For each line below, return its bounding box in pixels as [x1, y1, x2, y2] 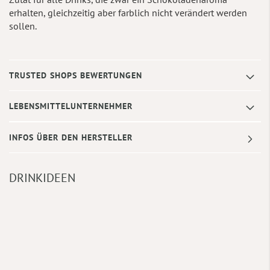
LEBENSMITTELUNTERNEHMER [9, 100, 133, 111]
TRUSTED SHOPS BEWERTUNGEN [9, 69, 142, 81]
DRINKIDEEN [9, 169, 75, 186]
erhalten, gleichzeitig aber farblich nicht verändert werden [9, 6, 247, 19]
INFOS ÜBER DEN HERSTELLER [9, 131, 133, 143]
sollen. [9, 19, 37, 32]
